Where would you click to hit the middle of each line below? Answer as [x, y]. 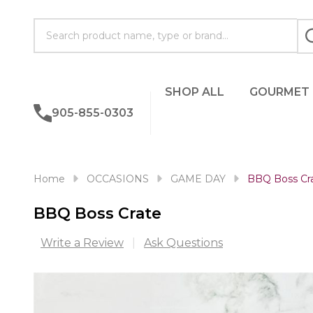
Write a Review [82, 243]
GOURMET [279, 92]
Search [53, 26]
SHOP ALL [194, 92]
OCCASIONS [118, 179]
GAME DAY [198, 179]
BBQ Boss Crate [97, 213]
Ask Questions [183, 243]
